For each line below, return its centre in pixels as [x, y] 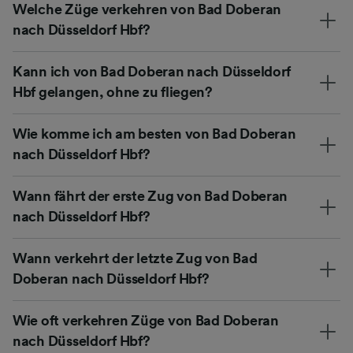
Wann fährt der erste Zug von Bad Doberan [150, 196]
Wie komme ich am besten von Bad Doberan [154, 134]
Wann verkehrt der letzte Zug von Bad [135, 258]
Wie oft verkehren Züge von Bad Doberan [146, 320]
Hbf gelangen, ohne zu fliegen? [113, 92]
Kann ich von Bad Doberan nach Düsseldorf [152, 71]
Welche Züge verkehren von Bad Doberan [147, 9]
